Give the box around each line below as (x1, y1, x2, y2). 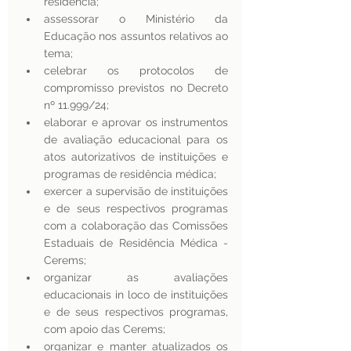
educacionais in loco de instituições (44, 288, 228, 301)
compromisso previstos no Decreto (44, 81, 228, 94)
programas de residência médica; (44, 168, 219, 180)
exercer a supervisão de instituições (44, 185, 228, 197)
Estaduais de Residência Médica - (44, 237, 228, 249)
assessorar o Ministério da (44, 13, 228, 25)
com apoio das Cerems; (44, 323, 168, 335)
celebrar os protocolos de (44, 64, 228, 77)
